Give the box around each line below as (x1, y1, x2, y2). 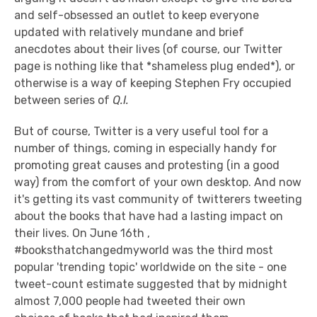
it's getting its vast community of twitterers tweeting (14, 192, 302, 206)
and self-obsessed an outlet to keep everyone (14, 8, 259, 22)
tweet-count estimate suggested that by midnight (14, 277, 287, 291)
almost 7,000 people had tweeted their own (14, 294, 246, 308)
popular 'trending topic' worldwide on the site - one (14, 260, 287, 274)
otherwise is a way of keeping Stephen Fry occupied (14, 76, 292, 90)
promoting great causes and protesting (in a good (14, 158, 279, 172)
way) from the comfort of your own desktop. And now (14, 175, 301, 189)
